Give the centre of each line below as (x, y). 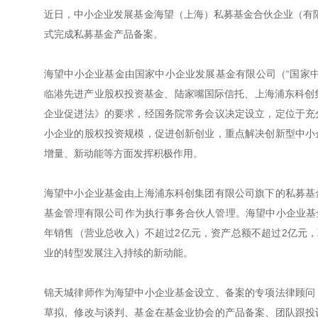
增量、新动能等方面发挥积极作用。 (124, 153)
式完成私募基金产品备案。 (104, 34)
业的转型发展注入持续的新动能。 (119, 253)
